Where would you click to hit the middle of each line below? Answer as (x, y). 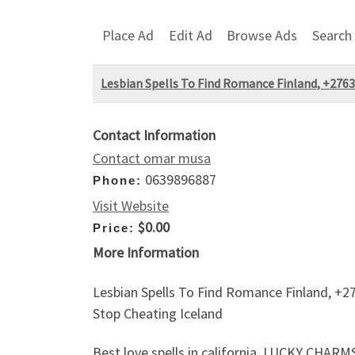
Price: (114, 227)
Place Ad (128, 35)
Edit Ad (190, 35)
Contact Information (154, 136)
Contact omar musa (152, 158)
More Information (146, 253)
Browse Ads (262, 35)
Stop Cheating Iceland (158, 313)
